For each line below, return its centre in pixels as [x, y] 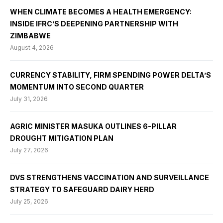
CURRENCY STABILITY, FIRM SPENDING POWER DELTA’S [111, 75]
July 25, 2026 [29, 202]
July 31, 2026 [29, 99]
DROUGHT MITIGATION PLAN [62, 138]
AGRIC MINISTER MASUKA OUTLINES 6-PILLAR [93, 126]
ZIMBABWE [30, 36]
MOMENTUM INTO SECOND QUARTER [77, 87]
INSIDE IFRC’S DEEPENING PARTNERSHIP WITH [94, 24]
